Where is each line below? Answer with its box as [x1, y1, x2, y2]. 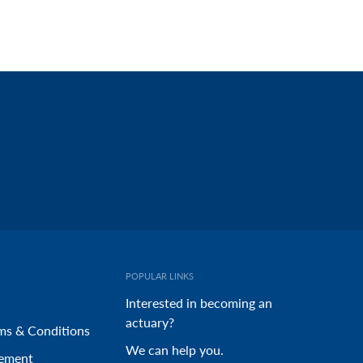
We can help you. [126, 342, 224, 358]
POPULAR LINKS [126, 271, 194, 282]
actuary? [126, 314, 175, 331]
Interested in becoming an [126, 295, 273, 311]
